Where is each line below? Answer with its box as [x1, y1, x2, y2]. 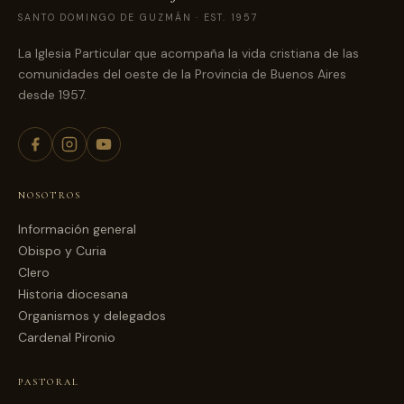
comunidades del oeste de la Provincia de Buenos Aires [18, 66, 346, 82]
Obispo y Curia [18, 243, 106, 259]
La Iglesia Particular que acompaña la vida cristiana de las [18, 45, 359, 61]
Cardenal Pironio [18, 329, 115, 345]
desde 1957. [18, 87, 87, 103]
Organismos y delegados [18, 308, 166, 324]
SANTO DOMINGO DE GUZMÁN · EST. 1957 [18, 12, 260, 23]
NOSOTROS [18, 189, 81, 201]
